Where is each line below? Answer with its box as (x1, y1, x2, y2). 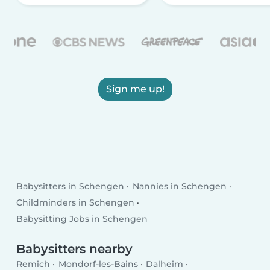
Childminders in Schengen (16, 196, 135, 208)
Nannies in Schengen (132, 180, 227, 192)
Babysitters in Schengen (16, 180, 125, 192)
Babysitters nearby (16, 241, 133, 256)
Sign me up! (105, 83, 165, 95)
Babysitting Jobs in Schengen (16, 213, 148, 225)
